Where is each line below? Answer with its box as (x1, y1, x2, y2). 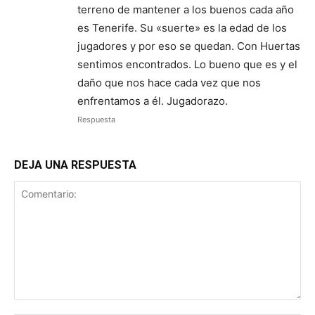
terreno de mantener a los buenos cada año (77, 2, 294, 16)
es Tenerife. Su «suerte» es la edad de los (77, 20, 287, 34)
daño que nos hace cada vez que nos (77, 75, 261, 89)
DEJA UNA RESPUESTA (14, 157, 136, 172)
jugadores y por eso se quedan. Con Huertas (77, 39, 300, 53)
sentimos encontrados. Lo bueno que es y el (77, 57, 297, 71)
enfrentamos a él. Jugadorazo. (77, 94, 228, 108)
